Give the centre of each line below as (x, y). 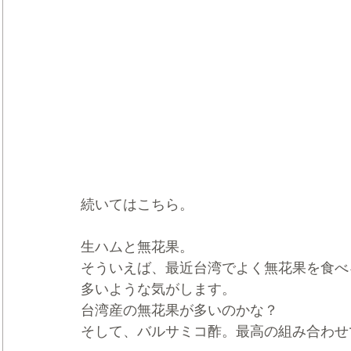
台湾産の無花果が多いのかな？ (179, 311)
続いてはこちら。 (137, 205)
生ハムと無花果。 (137, 247)
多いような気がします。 (158, 289)
